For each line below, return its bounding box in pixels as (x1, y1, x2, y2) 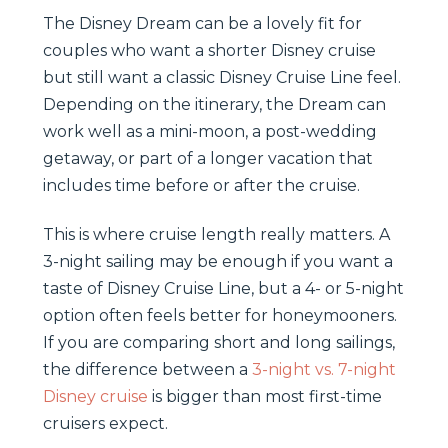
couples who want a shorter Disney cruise (43, 40, 376, 60)
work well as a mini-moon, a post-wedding (43, 121, 377, 141)
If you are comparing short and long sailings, (43, 332, 395, 352)
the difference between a (43, 359, 252, 379)
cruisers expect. (43, 413, 168, 433)
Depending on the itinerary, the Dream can (43, 94, 386, 114)
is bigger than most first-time (148, 386, 382, 406)
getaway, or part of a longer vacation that (43, 148, 373, 168)
